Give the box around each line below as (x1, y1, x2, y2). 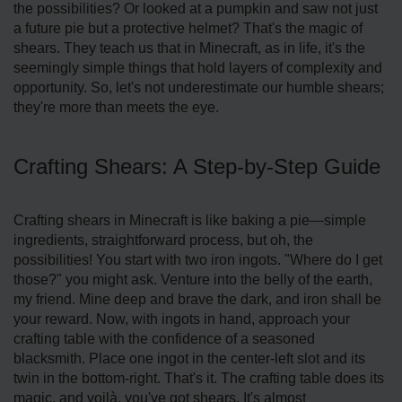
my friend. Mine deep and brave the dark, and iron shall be (13, 291, 381, 307)
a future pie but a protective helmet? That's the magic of (13, 20, 363, 36)
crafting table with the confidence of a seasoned (13, 330, 315, 346)
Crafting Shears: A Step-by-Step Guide (13, 153, 380, 179)
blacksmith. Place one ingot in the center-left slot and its (13, 350, 365, 366)
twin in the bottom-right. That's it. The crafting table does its (13, 370, 384, 386)
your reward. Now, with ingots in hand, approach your (13, 310, 350, 327)
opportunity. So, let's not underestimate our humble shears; (13, 79, 384, 95)
